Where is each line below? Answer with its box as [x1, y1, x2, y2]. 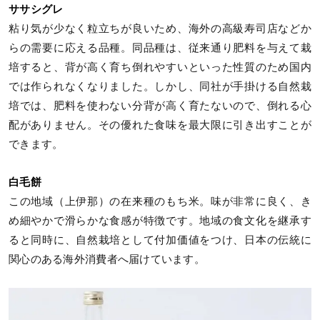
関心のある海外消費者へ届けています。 [9, 253, 206, 265]
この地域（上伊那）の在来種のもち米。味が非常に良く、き [9, 195, 311, 207]
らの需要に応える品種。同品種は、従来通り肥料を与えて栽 [9, 41, 311, 54]
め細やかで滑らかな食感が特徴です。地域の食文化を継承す [9, 214, 311, 226]
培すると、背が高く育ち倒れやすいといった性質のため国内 [9, 61, 311, 73]
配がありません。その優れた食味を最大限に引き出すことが [9, 119, 311, 131]
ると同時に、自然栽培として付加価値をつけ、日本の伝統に [9, 234, 311, 246]
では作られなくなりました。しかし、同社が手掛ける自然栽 [9, 80, 311, 92]
